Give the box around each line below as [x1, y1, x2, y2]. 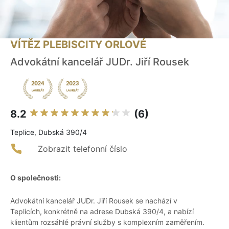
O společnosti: [10, 173, 61, 182]
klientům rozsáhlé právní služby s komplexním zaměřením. [10, 218, 204, 227]
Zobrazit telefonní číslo [38, 144, 127, 154]
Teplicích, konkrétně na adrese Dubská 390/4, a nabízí [10, 207, 194, 216]
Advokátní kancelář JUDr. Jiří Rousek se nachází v [10, 196, 177, 205]
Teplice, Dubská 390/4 [10, 128, 87, 137]
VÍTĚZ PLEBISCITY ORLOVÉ [10, 38, 146, 51]
